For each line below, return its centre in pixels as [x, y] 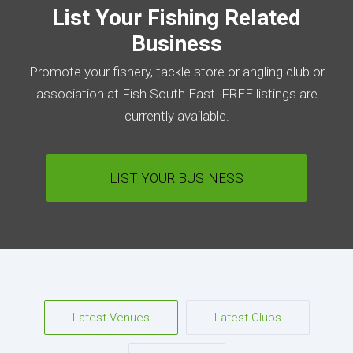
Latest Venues [111, 318]
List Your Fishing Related [176, 18]
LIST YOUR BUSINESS [176, 178]
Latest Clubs [247, 318]
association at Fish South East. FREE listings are [176, 94]
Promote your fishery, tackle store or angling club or [176, 72]
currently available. [176, 116]
